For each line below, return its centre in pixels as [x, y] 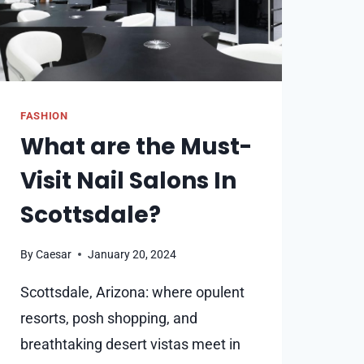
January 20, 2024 [132, 254]
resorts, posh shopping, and [109, 318]
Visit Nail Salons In [128, 181]
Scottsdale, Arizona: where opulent [132, 292]
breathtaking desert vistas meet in [130, 344]
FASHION [44, 116]
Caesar [54, 254]
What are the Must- [136, 147]
